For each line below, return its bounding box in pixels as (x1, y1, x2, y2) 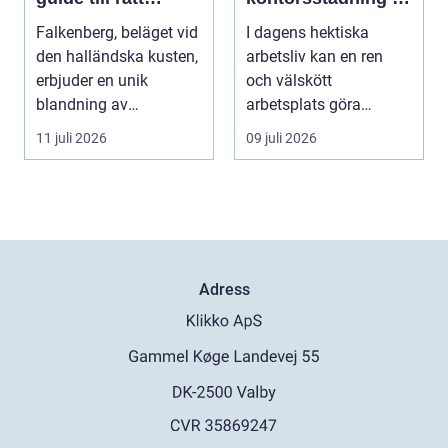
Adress (198, 280, 250, 300)
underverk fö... (246, 119, 346, 139)
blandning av (36, 95, 128, 115)
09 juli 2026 (246, 130, 317, 147)
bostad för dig (36, 12, 156, 33)
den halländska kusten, (36, 47, 198, 67)
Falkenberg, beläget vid (36, 23, 198, 43)
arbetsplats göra (246, 95, 361, 115)
